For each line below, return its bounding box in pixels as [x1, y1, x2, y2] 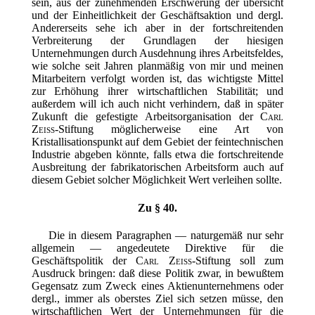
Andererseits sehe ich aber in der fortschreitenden [31, 22, 284, 34]
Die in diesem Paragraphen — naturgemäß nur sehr [48, 229, 284, 241]
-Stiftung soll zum [191, 254, 284, 266]
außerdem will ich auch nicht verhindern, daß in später [31, 98, 284, 110]
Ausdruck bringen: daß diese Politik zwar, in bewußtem [31, 266, 284, 279]
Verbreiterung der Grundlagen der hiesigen [31, 34, 284, 47]
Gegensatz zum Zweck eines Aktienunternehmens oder [31, 279, 284, 292]
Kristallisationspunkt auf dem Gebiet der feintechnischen [31, 136, 284, 148]
